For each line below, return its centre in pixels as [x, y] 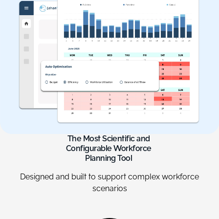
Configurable [89, 148]
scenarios [109, 188]
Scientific [119, 138]
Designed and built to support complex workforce [109, 176]
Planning [100, 158]
